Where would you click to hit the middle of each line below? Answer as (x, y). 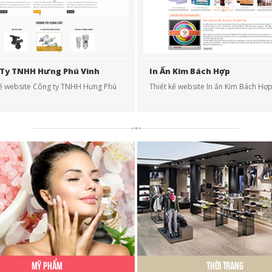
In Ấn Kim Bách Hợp (190, 71)
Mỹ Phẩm (47, 266)
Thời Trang (225, 266)
